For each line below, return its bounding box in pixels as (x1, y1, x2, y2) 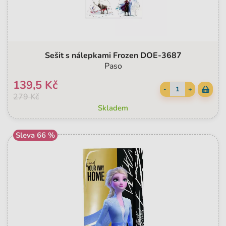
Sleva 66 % (16, 130, 55, 141)
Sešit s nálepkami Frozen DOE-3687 (44, 50, 182, 62)
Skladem (98, 103, 128, 114)
